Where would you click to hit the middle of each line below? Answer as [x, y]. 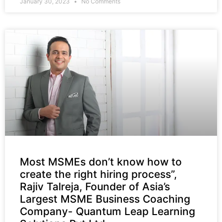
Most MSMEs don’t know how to [101, 162]
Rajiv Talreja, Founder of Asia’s [95, 187]
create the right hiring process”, [98, 174]
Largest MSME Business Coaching [105, 199]
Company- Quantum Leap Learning [108, 212]
